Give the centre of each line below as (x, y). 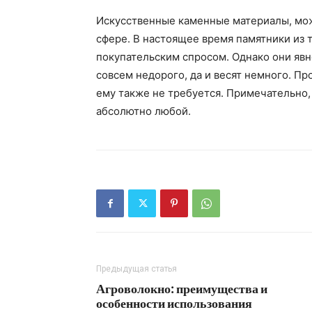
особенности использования (174, 303)
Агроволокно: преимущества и (182, 288)
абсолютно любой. (143, 111)
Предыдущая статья (136, 269)
